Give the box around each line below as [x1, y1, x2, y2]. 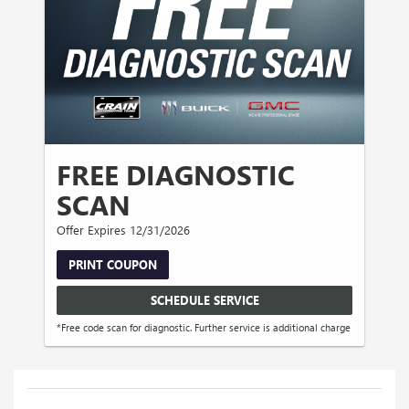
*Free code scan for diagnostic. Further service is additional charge [57, 320, 351, 335]
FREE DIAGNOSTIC [57, 156, 296, 194]
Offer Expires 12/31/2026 [57, 222, 191, 238]
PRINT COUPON [68, 257, 158, 273]
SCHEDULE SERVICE [150, 291, 259, 308]
